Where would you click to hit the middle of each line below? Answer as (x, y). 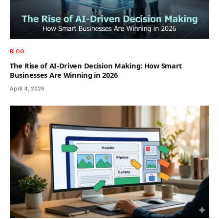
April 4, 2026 (27, 89)
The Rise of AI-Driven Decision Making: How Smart (96, 66)
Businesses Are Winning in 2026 (64, 75)
